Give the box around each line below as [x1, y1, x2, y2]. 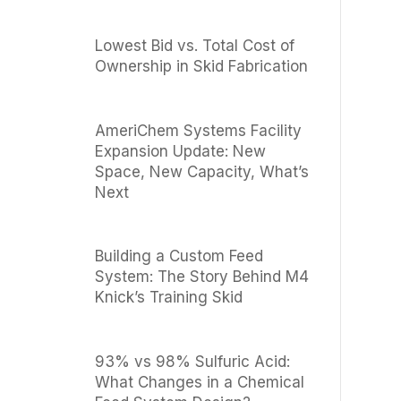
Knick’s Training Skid [94, 288, 243, 307]
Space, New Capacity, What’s [94, 162, 309, 181]
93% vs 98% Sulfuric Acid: [94, 352, 290, 371]
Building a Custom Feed [94, 247, 263, 266]
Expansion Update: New [94, 141, 266, 160]
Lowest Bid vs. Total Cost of [94, 37, 294, 55]
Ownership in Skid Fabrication [94, 57, 308, 76]
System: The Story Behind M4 [94, 268, 309, 286]
